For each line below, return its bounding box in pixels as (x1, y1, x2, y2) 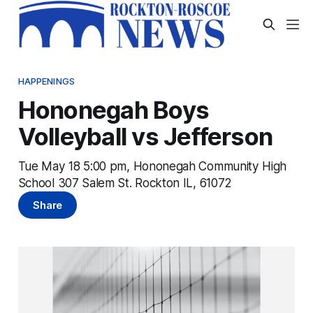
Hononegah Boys (17, 94, 210, 124)
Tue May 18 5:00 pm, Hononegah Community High (17, 158, 287, 173)
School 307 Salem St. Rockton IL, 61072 (17, 175, 232, 190)
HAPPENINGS (17, 75, 75, 87)
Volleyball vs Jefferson (17, 121, 273, 151)
